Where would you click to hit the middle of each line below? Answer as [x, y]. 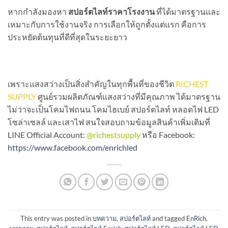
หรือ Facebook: [168, 134]
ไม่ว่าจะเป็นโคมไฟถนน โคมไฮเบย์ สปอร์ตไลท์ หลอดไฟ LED [113, 109]
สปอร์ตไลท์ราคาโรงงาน [111, 11]
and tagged [168, 218]
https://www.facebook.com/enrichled [73, 147]
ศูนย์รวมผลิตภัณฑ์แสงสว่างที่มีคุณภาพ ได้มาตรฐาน [128, 96]
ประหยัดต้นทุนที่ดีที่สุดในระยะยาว [67, 37]
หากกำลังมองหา [38, 11]
